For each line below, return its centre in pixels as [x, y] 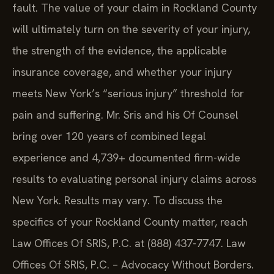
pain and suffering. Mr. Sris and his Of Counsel [125, 115]
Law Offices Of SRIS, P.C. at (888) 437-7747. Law [129, 243]
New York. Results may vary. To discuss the [117, 201]
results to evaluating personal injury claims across [134, 179]
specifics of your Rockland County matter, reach [130, 222]
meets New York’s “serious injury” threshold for [128, 94]
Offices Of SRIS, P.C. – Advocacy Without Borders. [133, 265]
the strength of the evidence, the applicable [120, 51]
